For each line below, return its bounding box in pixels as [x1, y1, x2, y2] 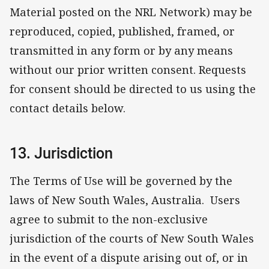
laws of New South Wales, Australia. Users [10, 192, 240, 207]
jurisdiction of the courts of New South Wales [10, 231, 254, 246]
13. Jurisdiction [10, 143, 113, 163]
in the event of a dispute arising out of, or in [10, 250, 248, 265]
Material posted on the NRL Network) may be [10, 5, 252, 20]
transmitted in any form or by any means [10, 43, 233, 58]
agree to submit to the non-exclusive [10, 211, 208, 226]
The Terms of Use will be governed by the [10, 173, 232, 188]
